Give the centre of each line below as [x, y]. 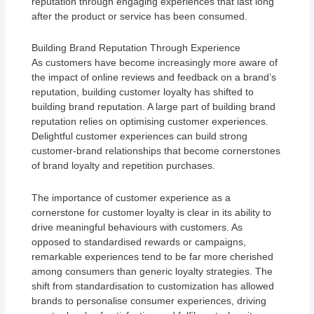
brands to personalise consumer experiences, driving [149, 300]
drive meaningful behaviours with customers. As [137, 227]
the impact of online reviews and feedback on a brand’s [154, 77]
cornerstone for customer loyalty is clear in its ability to [152, 212]
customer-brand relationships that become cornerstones [156, 151]
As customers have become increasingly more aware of [155, 63]
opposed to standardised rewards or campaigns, [139, 241]
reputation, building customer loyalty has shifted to [143, 92]
